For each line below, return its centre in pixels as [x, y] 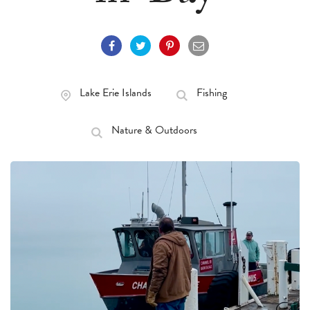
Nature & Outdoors [154, 130]
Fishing [212, 93]
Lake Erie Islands [116, 93]
